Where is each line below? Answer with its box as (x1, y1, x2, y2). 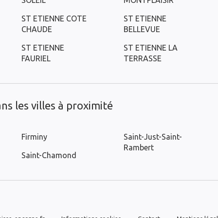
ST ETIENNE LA (124, 43, 178, 52)
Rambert (124, 143, 154, 152)
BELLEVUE (124, 25, 160, 34)
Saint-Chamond (21, 151, 76, 160)
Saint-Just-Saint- (124, 132, 182, 141)
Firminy (21, 132, 47, 141)
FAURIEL (21, 54, 51, 63)
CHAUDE (21, 25, 52, 34)
